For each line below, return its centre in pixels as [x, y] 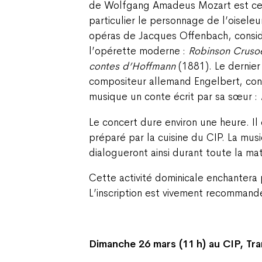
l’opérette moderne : [139, 51]
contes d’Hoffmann [132, 66]
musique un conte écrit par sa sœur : [175, 97]
